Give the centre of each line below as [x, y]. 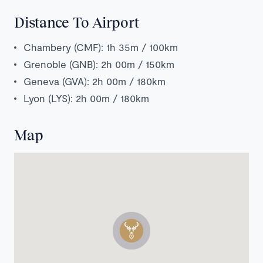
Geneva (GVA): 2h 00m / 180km [95, 81]
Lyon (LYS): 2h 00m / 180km [86, 98]
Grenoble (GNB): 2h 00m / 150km [99, 64]
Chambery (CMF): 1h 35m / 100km [101, 47]
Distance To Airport [77, 22]
